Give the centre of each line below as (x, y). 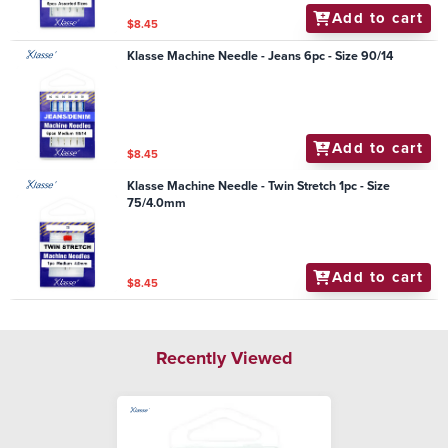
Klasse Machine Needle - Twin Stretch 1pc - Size (259, 185)
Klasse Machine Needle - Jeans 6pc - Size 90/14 (260, 56)
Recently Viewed (224, 357)
